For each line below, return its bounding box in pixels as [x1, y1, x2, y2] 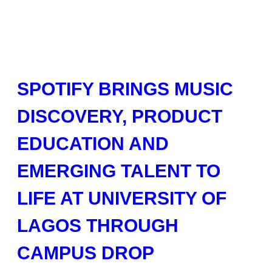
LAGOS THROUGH [17, 216, 178, 236]
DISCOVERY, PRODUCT [17, 106, 222, 126]
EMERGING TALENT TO [17, 161, 220, 181]
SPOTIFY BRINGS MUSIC [17, 79, 233, 99]
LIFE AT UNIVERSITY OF [17, 188, 226, 208]
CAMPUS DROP [17, 243, 154, 263]
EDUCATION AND [17, 134, 169, 154]
